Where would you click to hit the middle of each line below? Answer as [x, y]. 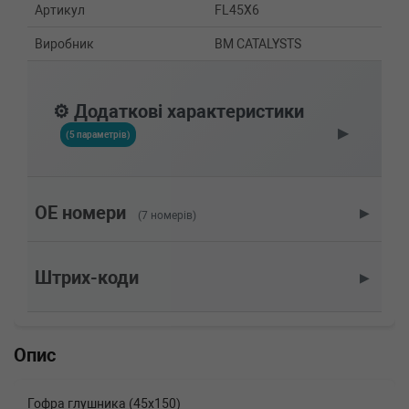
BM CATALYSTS [258, 44]
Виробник [64, 44]
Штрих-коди [87, 278]
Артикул [60, 10]
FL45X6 [237, 10]
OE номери [80, 214]
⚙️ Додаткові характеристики [178, 112]
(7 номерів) [167, 216]
